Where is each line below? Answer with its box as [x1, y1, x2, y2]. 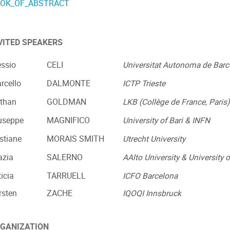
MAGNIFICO [47, 115, 90, 126]
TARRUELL [47, 170, 86, 182]
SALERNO [47, 152, 83, 163]
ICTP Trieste [123, 78, 165, 89]
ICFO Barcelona [123, 170, 178, 182]
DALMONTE [47, 78, 90, 89]
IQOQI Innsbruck [123, 188, 181, 199]
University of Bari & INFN [123, 115, 210, 126]
